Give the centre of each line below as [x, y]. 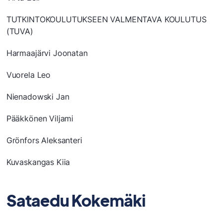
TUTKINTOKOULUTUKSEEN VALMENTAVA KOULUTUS [106, 20]
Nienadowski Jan [38, 97]
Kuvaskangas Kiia [38, 162]
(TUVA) [20, 31]
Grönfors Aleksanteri [44, 140]
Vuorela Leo [28, 75]
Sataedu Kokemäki [76, 200]
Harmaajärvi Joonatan [47, 53]
